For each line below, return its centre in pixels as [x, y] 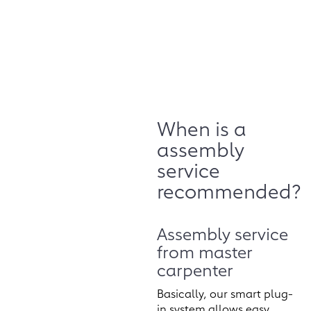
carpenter [195, 269]
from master [205, 251]
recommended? [229, 190]
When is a [202, 128]
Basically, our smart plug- [225, 293]
